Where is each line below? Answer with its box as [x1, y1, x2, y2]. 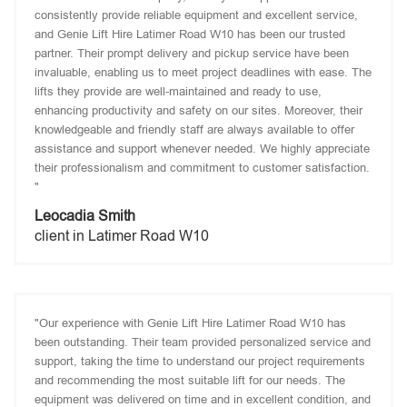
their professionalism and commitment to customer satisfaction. [35, 161, 370, 174]
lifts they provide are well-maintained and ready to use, [35, 84, 322, 98]
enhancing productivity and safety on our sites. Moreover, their [35, 104, 362, 117]
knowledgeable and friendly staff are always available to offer [35, 123, 354, 136]
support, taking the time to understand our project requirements [35, 354, 365, 368]
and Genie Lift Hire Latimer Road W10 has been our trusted [35, 27, 345, 41]
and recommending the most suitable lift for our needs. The [35, 373, 345, 387]
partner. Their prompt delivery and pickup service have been [35, 46, 349, 60]
